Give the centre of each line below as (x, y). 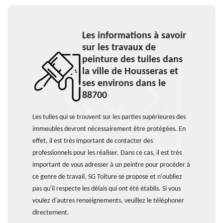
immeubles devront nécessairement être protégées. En (109, 129)
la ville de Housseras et (130, 72)
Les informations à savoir (134, 36)
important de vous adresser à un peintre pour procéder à (111, 165)
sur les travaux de (119, 48)
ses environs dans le (124, 84)
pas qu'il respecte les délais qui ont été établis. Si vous (107, 189)
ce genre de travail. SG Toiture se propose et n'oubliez (107, 177)
